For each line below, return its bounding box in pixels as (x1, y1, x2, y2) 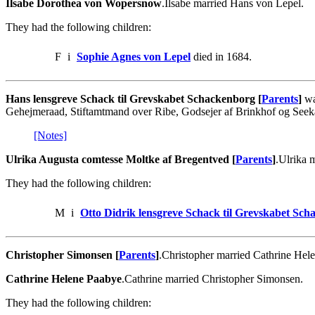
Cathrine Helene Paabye (6, 272, 122, 285)
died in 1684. (191, 50, 252, 63)
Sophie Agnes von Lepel (77, 50, 191, 63)
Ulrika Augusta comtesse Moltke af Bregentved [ (6, 153, 236, 165)
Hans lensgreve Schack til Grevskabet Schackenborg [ (6, 92, 262, 105)
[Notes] (34, 129, 67, 141)
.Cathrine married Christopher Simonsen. (122, 272, 303, 285)
